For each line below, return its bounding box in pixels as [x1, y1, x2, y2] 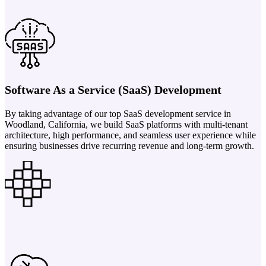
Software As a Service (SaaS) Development [5, 83, 221, 96]
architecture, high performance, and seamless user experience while [5, 129, 256, 140]
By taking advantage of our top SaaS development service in [5, 108, 231, 119]
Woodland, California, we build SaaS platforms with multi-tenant [5, 119, 248, 129]
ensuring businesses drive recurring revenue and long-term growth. [5, 140, 254, 151]
